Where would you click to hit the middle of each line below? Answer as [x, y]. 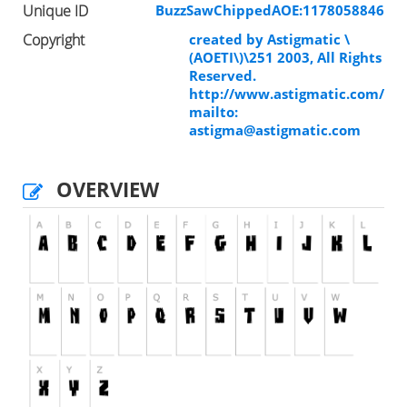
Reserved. [223, 75]
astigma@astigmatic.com [275, 129]
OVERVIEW [108, 189]
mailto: [213, 111]
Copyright [54, 40]
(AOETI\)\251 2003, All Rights [285, 57]
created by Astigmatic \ [269, 39]
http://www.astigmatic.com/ [287, 93]
